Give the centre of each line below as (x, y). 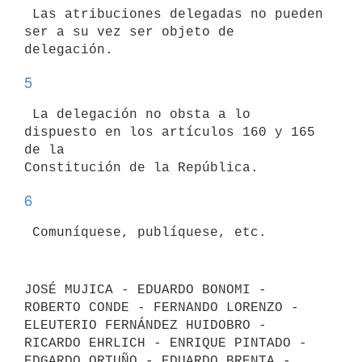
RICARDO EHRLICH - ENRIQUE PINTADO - (166, 343)
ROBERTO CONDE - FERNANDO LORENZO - (162, 307)
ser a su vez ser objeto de (129, 32)
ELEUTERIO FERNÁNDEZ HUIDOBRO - (145, 325)
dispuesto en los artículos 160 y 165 (170, 132)
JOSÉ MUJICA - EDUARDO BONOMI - (145, 290)
